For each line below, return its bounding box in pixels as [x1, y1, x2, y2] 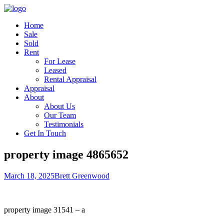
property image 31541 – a [4, 205, 85, 214]
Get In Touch [24, 129, 66, 137]
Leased [44, 66, 66, 74]
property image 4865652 [4, 147, 128, 161]
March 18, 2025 [4, 171, 54, 180]
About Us [44, 102, 75, 110]
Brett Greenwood [54, 171, 109, 180]
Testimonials [44, 120, 83, 128]
